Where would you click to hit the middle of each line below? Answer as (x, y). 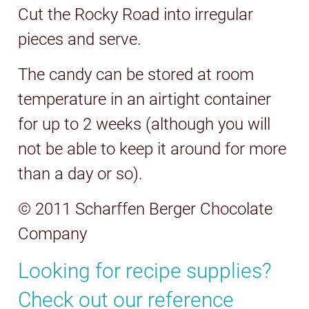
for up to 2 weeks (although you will (144, 124)
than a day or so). (81, 173)
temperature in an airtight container (145, 99)
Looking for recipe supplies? (145, 270)
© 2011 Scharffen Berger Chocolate (146, 209)
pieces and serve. (80, 39)
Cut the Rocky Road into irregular (136, 14)
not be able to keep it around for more (152, 149)
